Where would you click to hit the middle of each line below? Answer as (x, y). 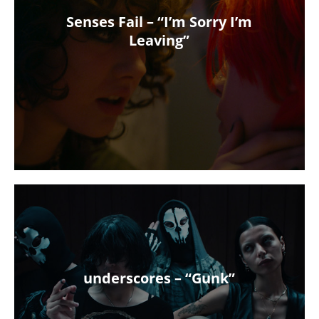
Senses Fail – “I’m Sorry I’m (159, 22)
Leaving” (159, 41)
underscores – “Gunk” (159, 278)
